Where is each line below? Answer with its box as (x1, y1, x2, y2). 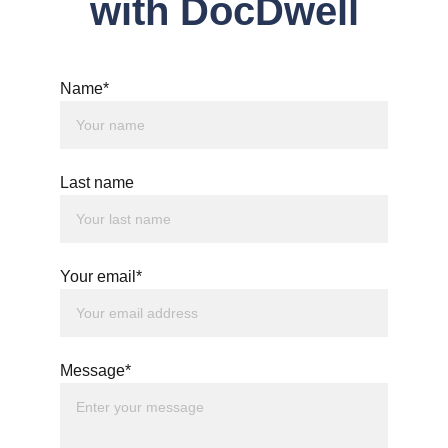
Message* (60, 362, 131, 379)
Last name (60, 174, 134, 191)
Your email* (60, 268, 142, 285)
